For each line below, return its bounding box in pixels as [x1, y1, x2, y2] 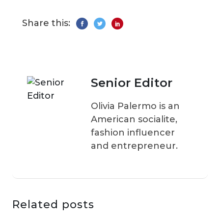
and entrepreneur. [91, 140, 178, 152]
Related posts [12, 198, 94, 212]
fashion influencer [91, 127, 175, 138]
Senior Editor [91, 76, 172, 90]
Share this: [22, 18, 70, 29]
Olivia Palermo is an [91, 101, 180, 112]
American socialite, [91, 114, 177, 125]
